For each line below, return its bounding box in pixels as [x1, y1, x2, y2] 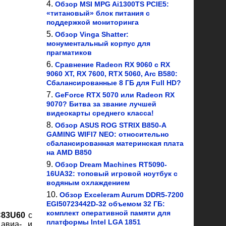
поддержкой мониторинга [46, 18, 139, 26]
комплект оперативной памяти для [46, 209, 171, 217]
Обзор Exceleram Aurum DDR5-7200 [60, 191, 184, 199]
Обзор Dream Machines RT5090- [55, 160, 167, 168]
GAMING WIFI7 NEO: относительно [46, 130, 169, 138]
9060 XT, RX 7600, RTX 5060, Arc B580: [46, 70, 178, 78]
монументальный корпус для [46, 39, 150, 47]
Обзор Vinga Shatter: [55, 30, 129, 38]
